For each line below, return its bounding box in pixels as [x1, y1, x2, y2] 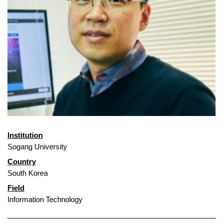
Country [7, 157, 36, 166]
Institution [7, 131, 43, 140]
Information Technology [7, 195, 83, 204]
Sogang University [7, 142, 67, 151]
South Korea [7, 169, 48, 178]
